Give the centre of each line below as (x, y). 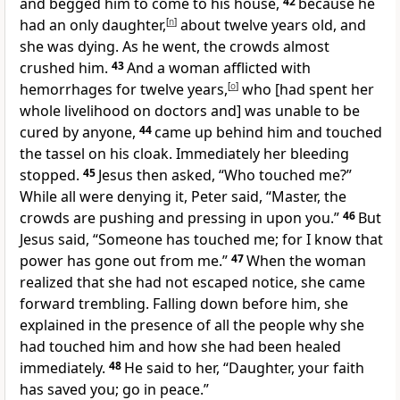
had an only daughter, (93, 25)
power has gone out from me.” (124, 261)
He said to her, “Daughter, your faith (244, 368)
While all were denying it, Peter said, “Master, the (183, 197)
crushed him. (66, 68)
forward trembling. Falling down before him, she (184, 304)
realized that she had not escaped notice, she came (192, 283)
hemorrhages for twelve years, (124, 90)
